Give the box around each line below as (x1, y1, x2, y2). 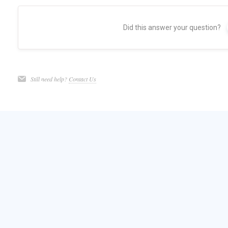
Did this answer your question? (123, 23, 221, 32)
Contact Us (68, 75, 96, 83)
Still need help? (30, 75, 69, 83)
